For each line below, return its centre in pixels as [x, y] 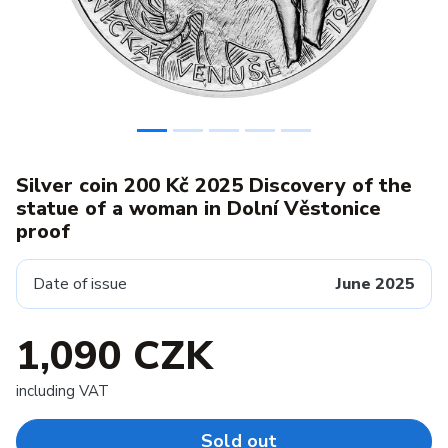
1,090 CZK [114, 356]
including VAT [62, 391]
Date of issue [80, 284]
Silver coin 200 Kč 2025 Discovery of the [214, 185]
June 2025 [375, 284]
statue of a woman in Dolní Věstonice [198, 208]
